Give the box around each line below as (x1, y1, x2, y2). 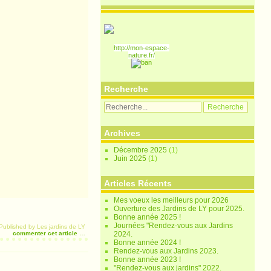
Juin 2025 (114, 154, 149, 163)
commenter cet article (12, 229, 79, 237)
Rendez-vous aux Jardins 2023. (114, 247, 219, 255)
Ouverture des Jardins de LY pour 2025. (114, 204, 245, 213)
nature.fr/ (128, 51, 155, 59)
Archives (104, 128, 141, 138)
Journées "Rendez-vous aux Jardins (114, 221, 233, 230)
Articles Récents (104, 178, 172, 188)
